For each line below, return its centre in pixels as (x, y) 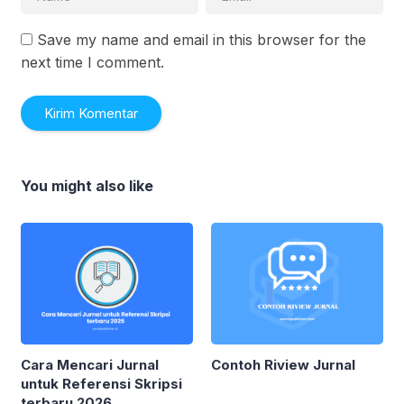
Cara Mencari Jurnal (90, 364)
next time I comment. (92, 62)
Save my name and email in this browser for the (202, 39)
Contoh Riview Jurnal (283, 364)
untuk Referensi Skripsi (101, 383)
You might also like (87, 185)
